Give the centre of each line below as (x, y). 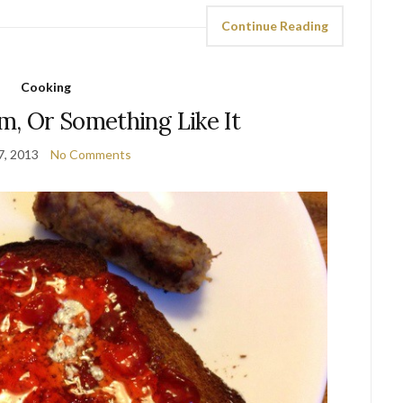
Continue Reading (275, 25)
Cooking (45, 86)
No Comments (90, 154)
